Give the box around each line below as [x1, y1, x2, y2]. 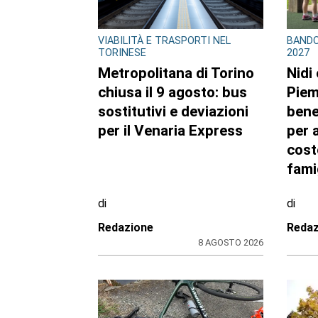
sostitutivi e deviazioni [97, 103, 248, 121]
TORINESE [97, 46, 146, 59]
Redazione [97, 221, 153, 235]
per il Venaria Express [97, 122, 243, 140]
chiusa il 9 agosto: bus [97, 84, 247, 102]
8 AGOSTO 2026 [197, 237, 263, 248]
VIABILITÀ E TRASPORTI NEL [97, 34, 231, 47]
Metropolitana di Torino [97, 65, 254, 82]
